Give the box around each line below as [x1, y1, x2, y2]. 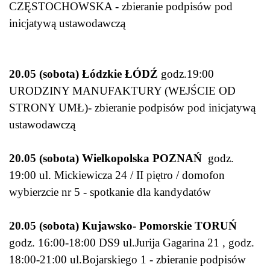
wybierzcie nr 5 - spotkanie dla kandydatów [9, 186, 214, 199]
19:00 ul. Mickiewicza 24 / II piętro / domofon [9, 169, 225, 182]
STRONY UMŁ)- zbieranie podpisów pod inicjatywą [9, 101, 256, 115]
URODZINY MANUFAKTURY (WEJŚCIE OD [9, 84, 236, 98]
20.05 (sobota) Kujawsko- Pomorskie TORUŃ [9, 219, 237, 233]
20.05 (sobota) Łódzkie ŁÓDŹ [9, 67, 158, 81]
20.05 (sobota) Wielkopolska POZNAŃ [9, 152, 202, 165]
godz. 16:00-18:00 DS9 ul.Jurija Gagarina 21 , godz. [9, 236, 254, 250]
